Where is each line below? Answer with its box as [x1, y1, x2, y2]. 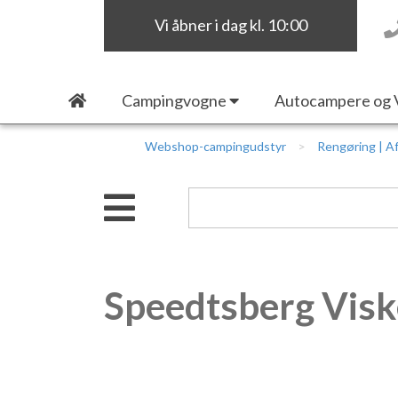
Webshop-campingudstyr [145, 139, 286, 154]
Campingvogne [122, 91, 227, 110]
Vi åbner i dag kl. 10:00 [154, 15, 307, 35]
